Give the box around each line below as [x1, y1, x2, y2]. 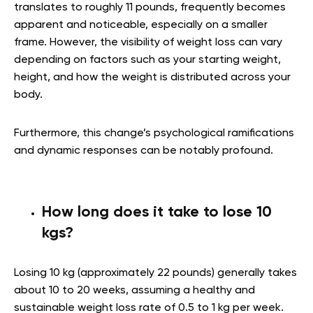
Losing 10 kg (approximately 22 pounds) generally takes [14, 268, 297, 279]
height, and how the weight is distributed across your [14, 72, 291, 84]
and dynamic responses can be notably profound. [14, 145, 279, 157]
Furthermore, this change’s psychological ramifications [14, 128, 294, 140]
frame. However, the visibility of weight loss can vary [14, 37, 282, 49]
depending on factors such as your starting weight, [14, 54, 281, 66]
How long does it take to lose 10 [42, 205, 272, 221]
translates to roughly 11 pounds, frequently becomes [14, 2, 286, 14]
